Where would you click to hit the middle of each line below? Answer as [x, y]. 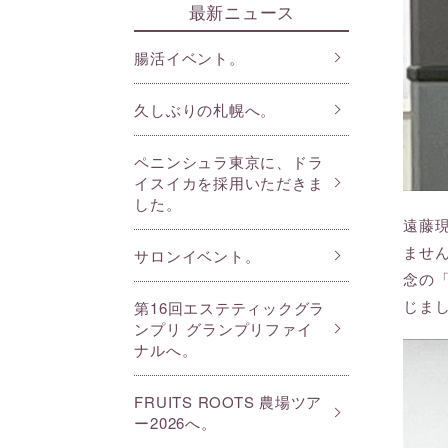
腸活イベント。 [189, 58]
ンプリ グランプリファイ [223, 329]
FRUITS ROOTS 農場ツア [228, 402]
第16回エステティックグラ [230, 308]
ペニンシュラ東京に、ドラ [229, 162]
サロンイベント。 [197, 256]
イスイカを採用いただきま [229, 183]
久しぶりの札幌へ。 [205, 110]
